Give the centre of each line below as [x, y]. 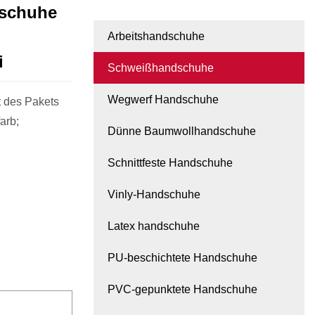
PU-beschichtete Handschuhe [182, 258]
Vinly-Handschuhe [154, 195]
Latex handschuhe [154, 226]
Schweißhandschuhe [161, 68]
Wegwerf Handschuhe [163, 100]
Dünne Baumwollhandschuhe [182, 131]
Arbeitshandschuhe [156, 37]
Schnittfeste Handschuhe [170, 163]
